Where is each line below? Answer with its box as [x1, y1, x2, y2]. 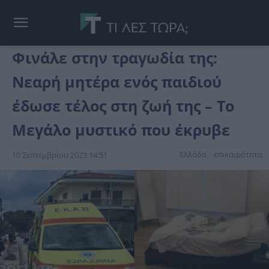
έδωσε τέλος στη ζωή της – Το [12, 95, 234, 116]
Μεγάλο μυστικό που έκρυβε [12, 119, 230, 140]
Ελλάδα [180, 148, 207, 160]
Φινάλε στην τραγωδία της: [12, 47, 217, 68]
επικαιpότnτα [214, 148, 262, 160]
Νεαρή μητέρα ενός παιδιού [12, 71, 222, 92]
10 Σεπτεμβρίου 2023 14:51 [12, 149, 107, 160]
